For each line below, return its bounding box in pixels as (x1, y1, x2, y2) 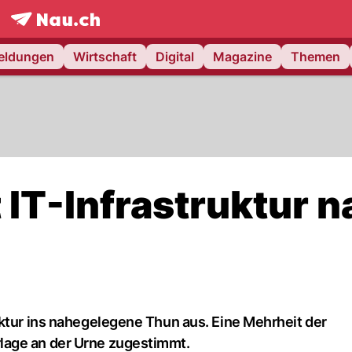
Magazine (213, 49, 272, 64)
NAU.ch (71, 27, 116, 43)
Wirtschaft (73, 49, 137, 64)
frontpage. (9, 27, 72, 43)
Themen (291, 49, 340, 64)
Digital (156, 49, 194, 64)
